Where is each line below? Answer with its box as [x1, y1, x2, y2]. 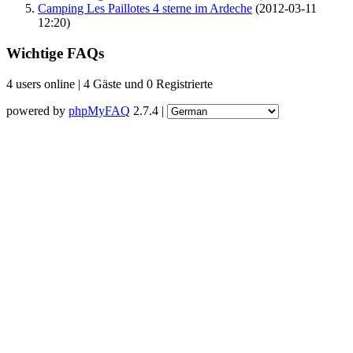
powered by [6, 103, 69, 117]
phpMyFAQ [69, 103, 130, 117]
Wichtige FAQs [6, 44, 104, 61]
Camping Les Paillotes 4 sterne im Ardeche [38, 2, 252, 16]
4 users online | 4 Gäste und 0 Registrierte [6, 76, 213, 91]
